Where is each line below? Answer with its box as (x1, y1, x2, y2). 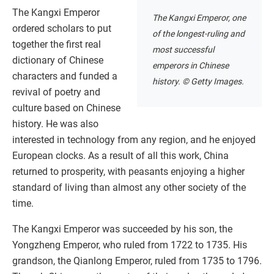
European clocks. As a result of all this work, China (12, 149, 229, 161)
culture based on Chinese (12, 102, 120, 114)
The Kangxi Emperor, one (152, 12, 246, 23)
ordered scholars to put (12, 22, 111, 34)
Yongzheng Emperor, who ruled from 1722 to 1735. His (12, 239, 247, 251)
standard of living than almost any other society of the (12, 181, 246, 193)
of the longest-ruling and (152, 28, 245, 39)
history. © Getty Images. (152, 76, 244, 86)
